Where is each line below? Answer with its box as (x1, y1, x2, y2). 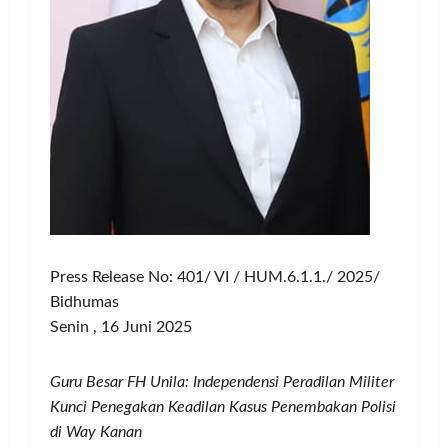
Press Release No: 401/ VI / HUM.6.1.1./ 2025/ (50, 269, 380, 285)
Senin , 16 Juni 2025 (50, 319, 192, 335)
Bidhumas (50, 294, 119, 310)
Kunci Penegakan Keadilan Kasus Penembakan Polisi (50, 399, 396, 415)
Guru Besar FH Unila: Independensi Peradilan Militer (50, 374, 394, 390)
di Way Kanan (50, 424, 142, 440)
